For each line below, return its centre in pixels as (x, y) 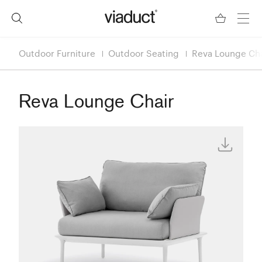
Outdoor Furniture (57, 53)
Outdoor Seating (144, 53)
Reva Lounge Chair (96, 103)
